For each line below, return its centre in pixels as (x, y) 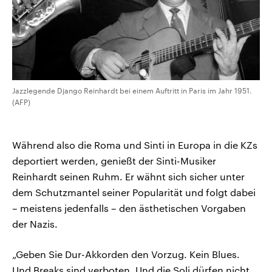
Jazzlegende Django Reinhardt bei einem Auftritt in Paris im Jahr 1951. (132, 90)
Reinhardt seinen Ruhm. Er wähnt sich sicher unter (128, 176)
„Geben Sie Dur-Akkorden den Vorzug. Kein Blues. (126, 254)
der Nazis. (35, 223)
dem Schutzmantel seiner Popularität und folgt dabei (134, 192)
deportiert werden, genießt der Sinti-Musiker (114, 160)
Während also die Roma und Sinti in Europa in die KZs (135, 144)
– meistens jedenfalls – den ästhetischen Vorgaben (129, 208)
